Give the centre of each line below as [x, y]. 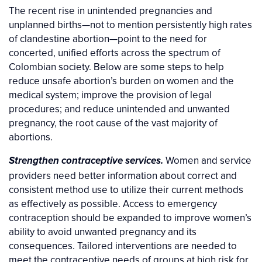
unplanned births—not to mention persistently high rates [130, 25]
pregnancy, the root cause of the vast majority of [113, 123]
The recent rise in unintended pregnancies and [111, 11]
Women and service [207, 161]
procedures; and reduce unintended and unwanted [119, 109]
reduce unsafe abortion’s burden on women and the [121, 81]
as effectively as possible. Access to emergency [113, 204]
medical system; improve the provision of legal [110, 95]
